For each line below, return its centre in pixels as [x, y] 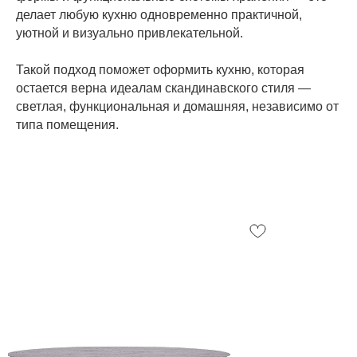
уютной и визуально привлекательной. [129, 33]
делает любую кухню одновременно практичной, [159, 14]
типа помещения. [67, 124]
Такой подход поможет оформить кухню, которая [160, 69]
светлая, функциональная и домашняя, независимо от [177, 106]
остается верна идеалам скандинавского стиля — [163, 88]
